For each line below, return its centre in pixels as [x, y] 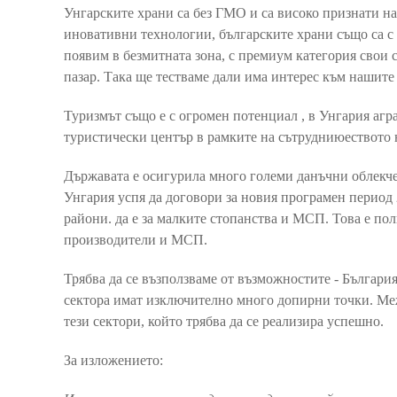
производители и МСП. [136, 239]
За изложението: [113, 360]
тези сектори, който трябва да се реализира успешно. [224, 321]
